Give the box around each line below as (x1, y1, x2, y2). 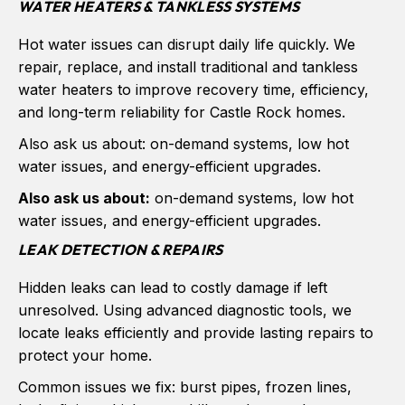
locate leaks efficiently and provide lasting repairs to (18, 323, 373, 342)
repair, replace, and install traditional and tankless (18, 57, 358, 76)
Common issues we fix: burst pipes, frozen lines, (18, 377, 352, 396)
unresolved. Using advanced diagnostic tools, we (18, 300, 352, 319)
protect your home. (18, 345, 152, 364)
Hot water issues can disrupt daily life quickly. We (18, 34, 355, 53)
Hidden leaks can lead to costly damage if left (18, 278, 327, 297)
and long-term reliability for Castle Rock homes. (18, 102, 345, 121)
